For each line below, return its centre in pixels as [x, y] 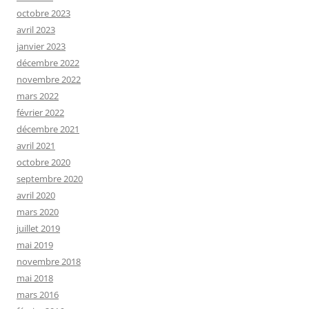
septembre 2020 [50, 179]
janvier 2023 [41, 47]
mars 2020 [38, 212]
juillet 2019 [38, 229]
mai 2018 [35, 278]
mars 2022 [38, 96]
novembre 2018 [49, 262]
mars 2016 [38, 295]
